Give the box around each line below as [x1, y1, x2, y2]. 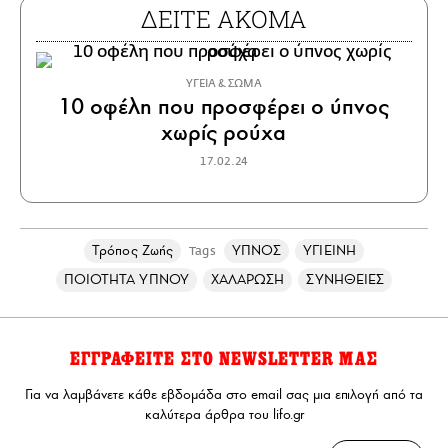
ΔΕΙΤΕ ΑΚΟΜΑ [141, 3, 307, 35]
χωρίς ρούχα [161, 118, 287, 147]
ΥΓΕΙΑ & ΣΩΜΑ [186, 77, 262, 90]
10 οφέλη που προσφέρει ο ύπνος [58, 92, 390, 121]
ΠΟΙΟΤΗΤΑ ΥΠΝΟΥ [63, 271, 189, 288]
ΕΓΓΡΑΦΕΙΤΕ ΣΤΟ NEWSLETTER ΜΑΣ [69, 348, 379, 370]
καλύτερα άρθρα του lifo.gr [144, 406, 304, 423]
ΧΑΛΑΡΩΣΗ [210, 271, 285, 288]
